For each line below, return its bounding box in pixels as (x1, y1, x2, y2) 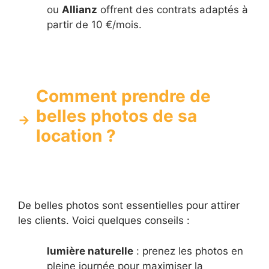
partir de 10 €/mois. (47, 18, 142, 31)
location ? (36, 125, 116, 146)
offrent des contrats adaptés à (97, 3, 248, 16)
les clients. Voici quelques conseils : (18, 214, 190, 227)
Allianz (62, 3, 97, 16)
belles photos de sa (36, 105, 197, 126)
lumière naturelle (47, 244, 133, 257)
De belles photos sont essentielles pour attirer (18, 199, 240, 212)
